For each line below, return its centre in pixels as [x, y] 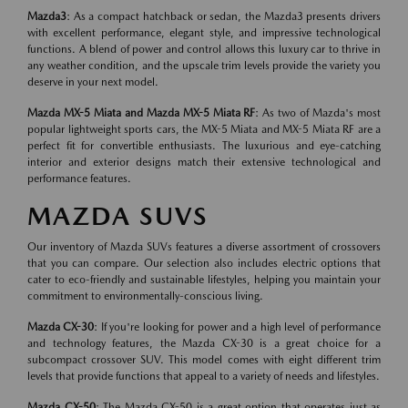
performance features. [79, 178]
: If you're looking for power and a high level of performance [238, 327]
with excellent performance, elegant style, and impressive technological [204, 33]
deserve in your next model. [93, 82]
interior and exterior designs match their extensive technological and [204, 162]
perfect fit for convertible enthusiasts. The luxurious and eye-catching [204, 146]
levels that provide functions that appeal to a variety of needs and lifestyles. [204, 376]
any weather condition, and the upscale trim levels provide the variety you [204, 66]
